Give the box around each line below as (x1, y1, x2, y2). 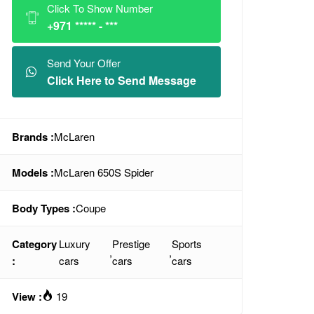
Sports (171, 236, 202, 251)
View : (12, 289, 42, 304)
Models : (12, 165, 54, 180)
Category (12, 236, 57, 252)
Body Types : (12, 200, 76, 216)
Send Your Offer (47, 55, 121, 70)
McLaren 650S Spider (54, 165, 153, 179)
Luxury (59, 236, 91, 251)
